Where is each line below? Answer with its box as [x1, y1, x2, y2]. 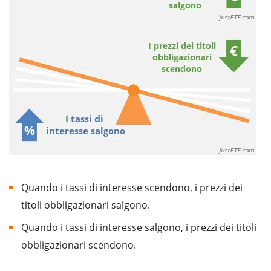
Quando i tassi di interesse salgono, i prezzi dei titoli [21, 221, 256, 235]
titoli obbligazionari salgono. [21, 198, 150, 212]
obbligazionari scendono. [21, 238, 136, 252]
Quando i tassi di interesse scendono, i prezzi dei [21, 180, 243, 194]
